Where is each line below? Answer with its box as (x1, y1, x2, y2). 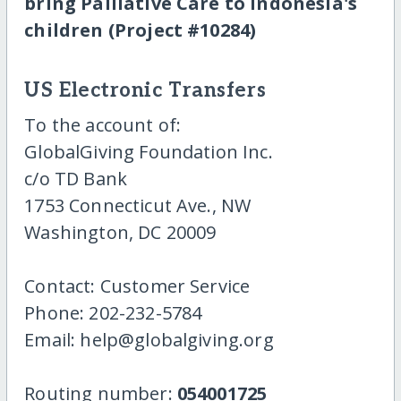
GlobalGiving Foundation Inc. (24, 139, 273, 164)
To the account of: (24, 112, 182, 137)
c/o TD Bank (24, 166, 128, 191)
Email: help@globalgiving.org (24, 327, 274, 352)
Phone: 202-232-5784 (24, 300, 202, 325)
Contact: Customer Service (24, 273, 251, 298)
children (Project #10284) (24, 17, 257, 42)
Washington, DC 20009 (24, 219, 217, 244)
